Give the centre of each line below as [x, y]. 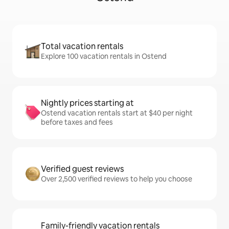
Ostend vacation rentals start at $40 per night [117, 113]
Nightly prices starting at [87, 103]
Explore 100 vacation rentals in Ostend [104, 56]
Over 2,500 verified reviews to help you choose [117, 179]
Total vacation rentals [82, 46]
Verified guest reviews [82, 169]
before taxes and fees [77, 122]
